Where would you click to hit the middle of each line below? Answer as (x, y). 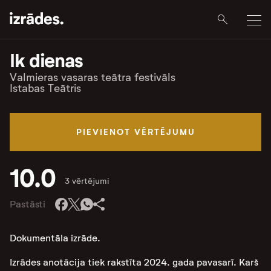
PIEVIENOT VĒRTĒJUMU (135, 132)
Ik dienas (46, 60)
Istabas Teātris (45, 88)
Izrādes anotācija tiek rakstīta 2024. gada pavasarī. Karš (134, 262)
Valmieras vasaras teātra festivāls (93, 77)
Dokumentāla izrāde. (55, 238)
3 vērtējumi (87, 181)
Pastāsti (28, 204)
